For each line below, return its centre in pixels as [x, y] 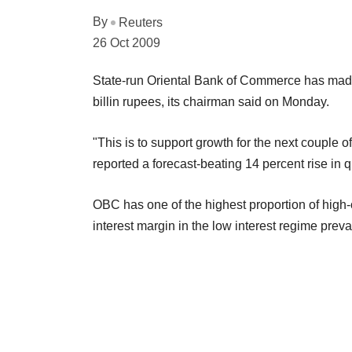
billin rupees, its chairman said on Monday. [211, 101]
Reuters [141, 22]
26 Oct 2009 [126, 42]
